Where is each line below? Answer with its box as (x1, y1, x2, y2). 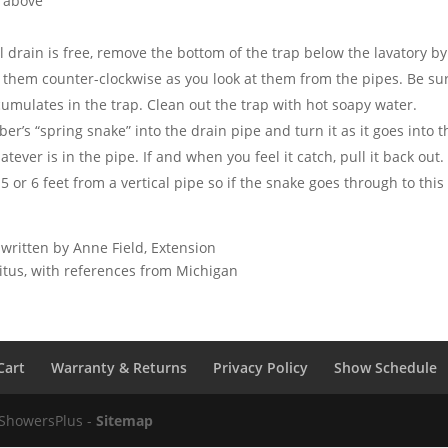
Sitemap (96, 411, 154, 431)
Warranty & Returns (51, 358, 188, 378)
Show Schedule (334, 358, 438, 378)
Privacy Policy (213, 358, 309, 378)
